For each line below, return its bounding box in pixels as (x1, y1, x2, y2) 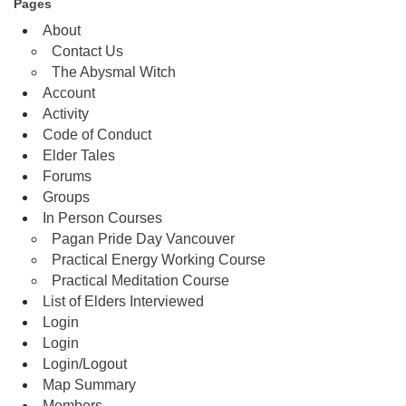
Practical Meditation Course (52, 273, 229, 288)
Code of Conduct (43, 127, 151, 142)
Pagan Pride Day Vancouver (52, 231, 235, 246)
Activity (43, 106, 89, 121)
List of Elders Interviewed (43, 294, 204, 309)
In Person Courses (43, 210, 162, 226)
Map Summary (43, 377, 136, 392)
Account (43, 85, 95, 101)
